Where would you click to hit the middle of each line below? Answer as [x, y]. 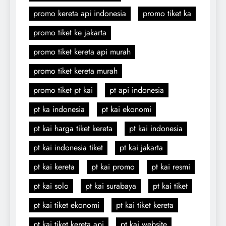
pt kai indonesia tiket [68, 147]
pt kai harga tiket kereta [73, 128]
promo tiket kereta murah [75, 71]
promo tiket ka [167, 13]
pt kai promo [113, 166]
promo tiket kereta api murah [82, 51]
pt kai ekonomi [126, 109]
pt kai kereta [54, 166]
